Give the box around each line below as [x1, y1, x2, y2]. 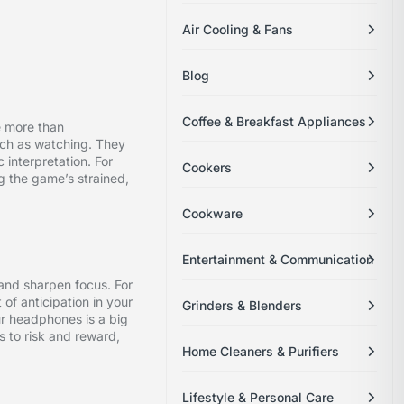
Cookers [182, 160, 233, 176]
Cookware [182, 206, 243, 222]
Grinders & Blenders [182, 298, 303, 314]
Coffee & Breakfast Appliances [182, 114, 367, 130]
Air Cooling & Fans [182, 22, 294, 38]
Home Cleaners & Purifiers [182, 344, 340, 360]
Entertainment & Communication [182, 252, 374, 268]
